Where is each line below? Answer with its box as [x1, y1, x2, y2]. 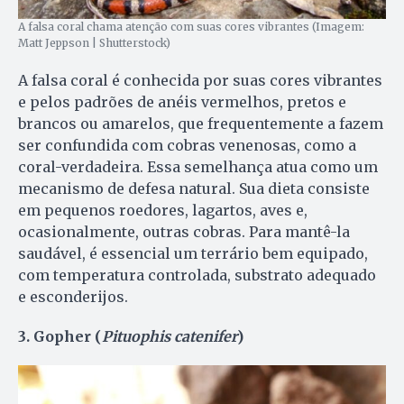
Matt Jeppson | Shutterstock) [18, 36, 170, 50]
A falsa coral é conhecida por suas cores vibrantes [18, 71, 382, 90]
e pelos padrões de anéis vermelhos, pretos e [18, 93, 346, 112]
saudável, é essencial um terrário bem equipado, [18, 244, 368, 263]
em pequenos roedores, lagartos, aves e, [18, 201, 308, 220]
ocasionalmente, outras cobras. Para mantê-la [18, 223, 350, 242]
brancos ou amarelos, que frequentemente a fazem [18, 115, 383, 133]
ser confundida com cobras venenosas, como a [18, 136, 356, 155]
